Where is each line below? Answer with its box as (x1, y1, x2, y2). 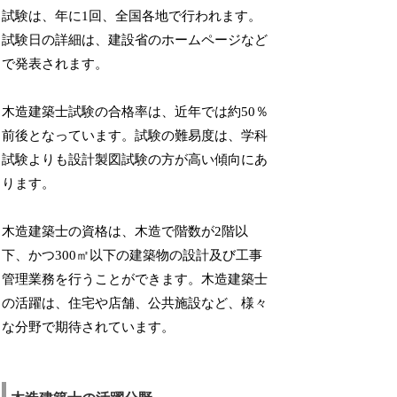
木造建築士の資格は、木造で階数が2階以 (2, 224, 249, 239)
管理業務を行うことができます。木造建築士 (2, 272, 269, 287)
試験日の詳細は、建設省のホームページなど (2, 33, 269, 48)
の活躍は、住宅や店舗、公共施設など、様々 (2, 296, 269, 311)
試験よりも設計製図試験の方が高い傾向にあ (2, 152, 269, 167)
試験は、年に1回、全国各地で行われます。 (2, 9, 262, 24)
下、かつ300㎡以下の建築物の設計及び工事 (2, 248, 263, 263)
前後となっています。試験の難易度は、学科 (2, 128, 269, 144)
